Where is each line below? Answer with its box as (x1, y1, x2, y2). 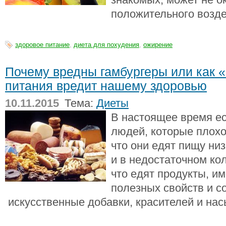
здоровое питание (15, 41, 70, 48)
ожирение (143, 41, 173, 48)
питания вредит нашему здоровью (5, 79, 207, 93)
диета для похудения (74, 41, 139, 48)
